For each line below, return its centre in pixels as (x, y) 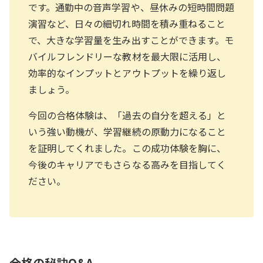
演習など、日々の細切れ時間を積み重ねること (127, 23)
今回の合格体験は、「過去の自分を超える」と (127, 115)
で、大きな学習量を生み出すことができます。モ (131, 40)
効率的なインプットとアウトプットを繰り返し (127, 73)
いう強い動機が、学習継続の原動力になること (127, 131)
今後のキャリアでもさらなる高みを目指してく (127, 164)
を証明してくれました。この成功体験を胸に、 (127, 148)
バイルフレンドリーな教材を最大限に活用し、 (127, 56)
